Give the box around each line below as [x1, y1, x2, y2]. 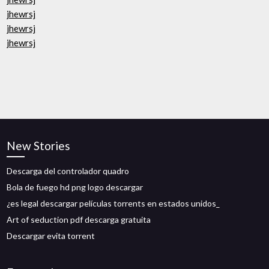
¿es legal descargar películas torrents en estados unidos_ [7, 198, 220, 208]
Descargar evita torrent [7, 231, 95, 241]
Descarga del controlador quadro [7, 166, 130, 176]
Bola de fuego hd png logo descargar [7, 182, 144, 192]
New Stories [7, 139, 71, 153]
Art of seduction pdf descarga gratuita [7, 214, 151, 225]
